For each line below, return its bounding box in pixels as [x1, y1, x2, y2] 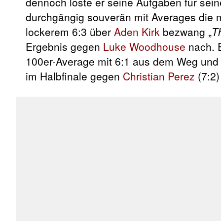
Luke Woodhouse [103, 39, 185, 54]
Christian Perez [123, 69, 195, 84]
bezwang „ [160, 24, 212, 39]
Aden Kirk [114, 24, 160, 39]
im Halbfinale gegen [26, 69, 123, 84]
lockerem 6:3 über [26, 24, 114, 39]
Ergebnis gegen [26, 39, 103, 54]
